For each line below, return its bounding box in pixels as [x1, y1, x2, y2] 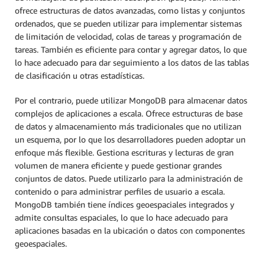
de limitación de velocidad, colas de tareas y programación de [15, 31, 241, 41]
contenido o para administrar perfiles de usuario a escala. [15, 186, 227, 196]
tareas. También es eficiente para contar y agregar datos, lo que [15, 44, 247, 54]
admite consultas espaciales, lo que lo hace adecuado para [15, 212, 228, 222]
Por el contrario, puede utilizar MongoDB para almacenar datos [15, 95, 247, 105]
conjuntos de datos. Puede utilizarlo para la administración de [15, 173, 243, 183]
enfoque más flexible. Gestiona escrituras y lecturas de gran [15, 147, 234, 157]
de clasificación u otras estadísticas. [15, 70, 144, 80]
